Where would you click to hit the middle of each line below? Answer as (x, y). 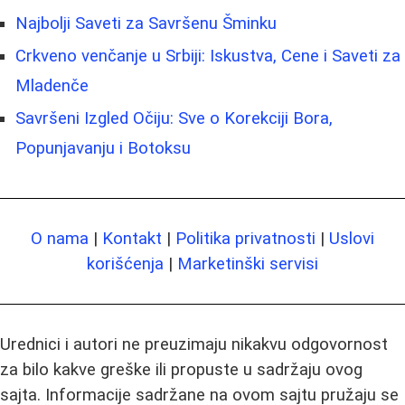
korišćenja (125, 264)
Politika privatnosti (245, 238)
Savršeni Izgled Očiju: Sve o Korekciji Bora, (174, 118)
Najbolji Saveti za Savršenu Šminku (146, 23)
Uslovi (352, 238)
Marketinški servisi (248, 264)
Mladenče (52, 85)
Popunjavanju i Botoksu (103, 148)
